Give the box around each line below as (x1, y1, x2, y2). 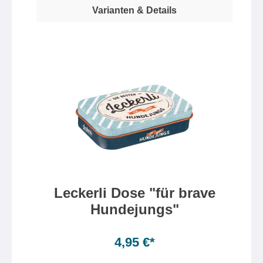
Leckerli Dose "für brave (53, 185, 215, 201)
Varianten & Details (92, 5, 177, 15)
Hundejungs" (90, 201, 179, 217)
